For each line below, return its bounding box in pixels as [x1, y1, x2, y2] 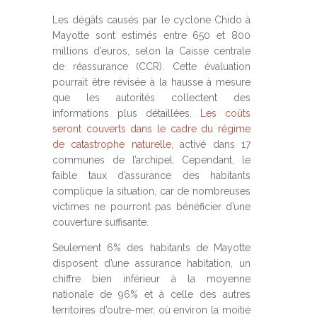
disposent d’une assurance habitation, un [52, 258, 250, 269]
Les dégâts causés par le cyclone [52, 14, 214, 25]
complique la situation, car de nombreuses [52, 185, 250, 197]
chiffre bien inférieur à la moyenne [52, 273, 250, 284]
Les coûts [200, 108, 250, 119]
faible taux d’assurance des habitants [52, 170, 250, 181]
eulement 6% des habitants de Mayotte [58, 242, 250, 253]
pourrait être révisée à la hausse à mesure [52, 76, 250, 88]
